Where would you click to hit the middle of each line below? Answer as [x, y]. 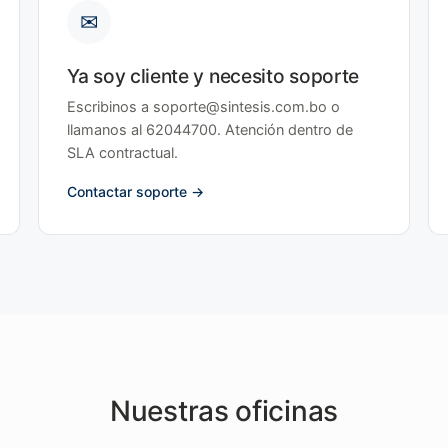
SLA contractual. [122, 153]
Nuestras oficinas [224, 411]
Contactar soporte [127, 191]
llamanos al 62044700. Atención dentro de [210, 130]
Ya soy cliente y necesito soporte [213, 76]
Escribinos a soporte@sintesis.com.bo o [203, 107]
